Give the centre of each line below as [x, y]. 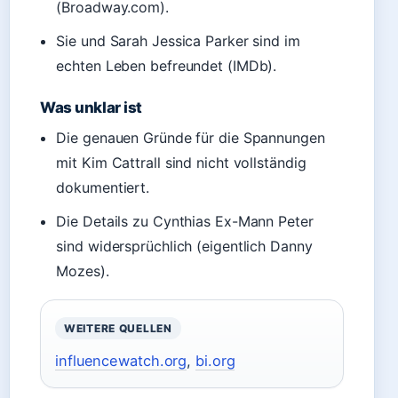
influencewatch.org [121, 361]
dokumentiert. [103, 187]
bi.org [215, 361]
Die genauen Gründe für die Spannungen [191, 138]
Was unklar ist [92, 107]
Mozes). [83, 271]
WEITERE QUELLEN [118, 328]
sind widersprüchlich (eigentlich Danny [184, 246]
